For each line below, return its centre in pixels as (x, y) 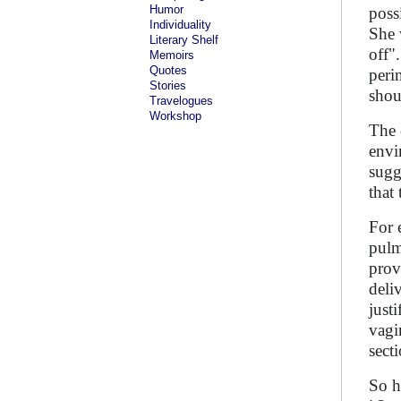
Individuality (180, 25)
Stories (168, 85)
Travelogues (181, 101)
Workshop (175, 116)
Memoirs (172, 55)
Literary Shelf (184, 40)
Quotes (168, 70)
